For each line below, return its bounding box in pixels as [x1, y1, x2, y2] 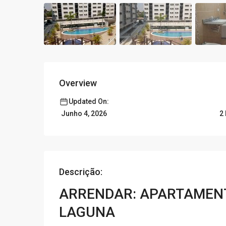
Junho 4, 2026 [61, 109, 107, 118]
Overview [59, 78, 97, 89]
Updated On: [69, 97, 109, 106]
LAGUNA [59, 204, 115, 221]
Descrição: [59, 166, 102, 178]
